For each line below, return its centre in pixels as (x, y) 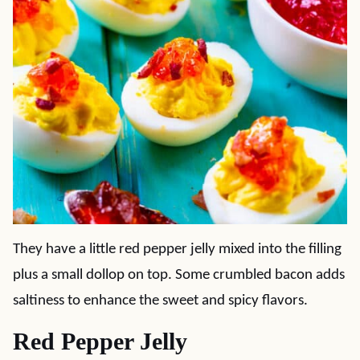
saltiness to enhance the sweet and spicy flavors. (160, 301)
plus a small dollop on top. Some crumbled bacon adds (179, 275)
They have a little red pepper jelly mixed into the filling (177, 250)
